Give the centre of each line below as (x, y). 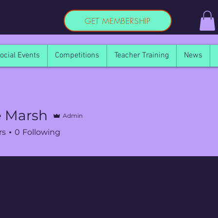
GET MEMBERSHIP (118, 21)
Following (41, 132)
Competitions (77, 55)
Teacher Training (142, 55)
